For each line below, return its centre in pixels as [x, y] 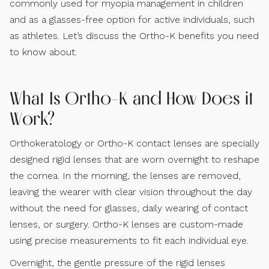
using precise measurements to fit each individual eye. [129, 240]
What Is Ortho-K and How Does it [131, 98]
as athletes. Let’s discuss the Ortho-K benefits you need [134, 35]
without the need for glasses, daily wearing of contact [129, 208]
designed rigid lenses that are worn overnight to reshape [134, 159]
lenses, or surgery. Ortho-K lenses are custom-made [126, 224]
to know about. [43, 52]
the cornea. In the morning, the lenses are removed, [125, 175]
